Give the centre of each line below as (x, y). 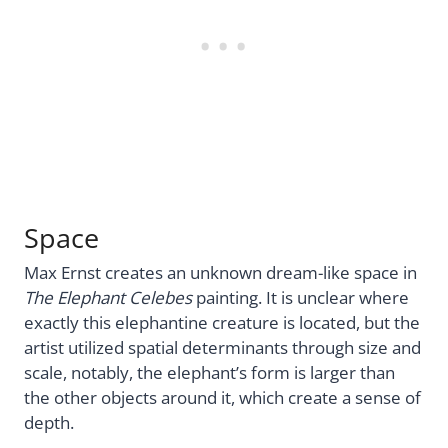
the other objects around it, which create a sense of (222, 397)
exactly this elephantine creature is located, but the (222, 322)
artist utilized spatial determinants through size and (222, 347)
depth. (49, 422)
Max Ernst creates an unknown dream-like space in (220, 272)
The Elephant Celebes (108, 297)
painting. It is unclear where (300, 297)
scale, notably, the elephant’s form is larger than (209, 372)
